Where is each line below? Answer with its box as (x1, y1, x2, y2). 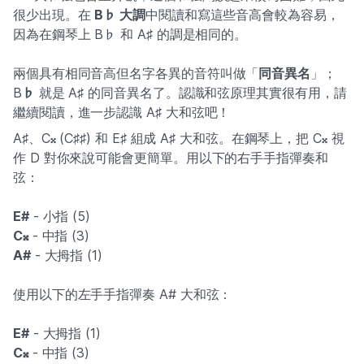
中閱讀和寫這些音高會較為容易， (145, 6, 340, 23)
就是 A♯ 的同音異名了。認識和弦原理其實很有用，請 (34, 84, 347, 101)
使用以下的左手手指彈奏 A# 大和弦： (13, 285, 232, 302)
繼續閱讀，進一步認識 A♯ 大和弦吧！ (13, 103, 231, 120)
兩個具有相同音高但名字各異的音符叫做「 (13, 64, 259, 81)
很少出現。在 (13, 6, 95, 23)
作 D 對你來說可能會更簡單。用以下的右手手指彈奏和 (13, 149, 328, 166)
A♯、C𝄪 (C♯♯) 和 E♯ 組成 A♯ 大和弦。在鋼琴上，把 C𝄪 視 (13, 129, 344, 146)
